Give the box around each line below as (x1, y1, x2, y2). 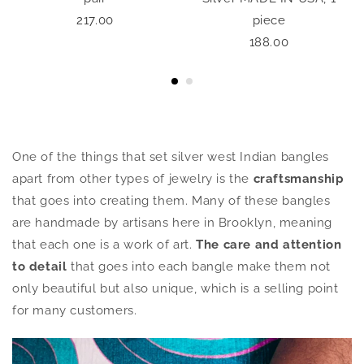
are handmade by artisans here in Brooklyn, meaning (12, 215, 333, 231)
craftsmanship (253, 171, 344, 187)
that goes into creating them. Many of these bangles (12, 193, 331, 209)
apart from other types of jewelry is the (12, 171, 253, 187)
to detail (12, 259, 67, 275)
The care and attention (196, 237, 342, 253)
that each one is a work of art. (12, 237, 197, 253)
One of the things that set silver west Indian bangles (12, 149, 329, 165)
